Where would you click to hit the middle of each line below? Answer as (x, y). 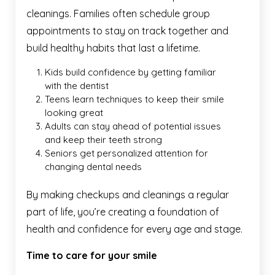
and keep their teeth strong (103, 139)
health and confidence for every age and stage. (134, 229)
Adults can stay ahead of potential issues (133, 126)
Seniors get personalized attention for (126, 153)
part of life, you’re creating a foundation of (123, 211)
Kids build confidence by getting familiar (130, 72)
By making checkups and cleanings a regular (128, 194)
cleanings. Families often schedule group (118, 13)
